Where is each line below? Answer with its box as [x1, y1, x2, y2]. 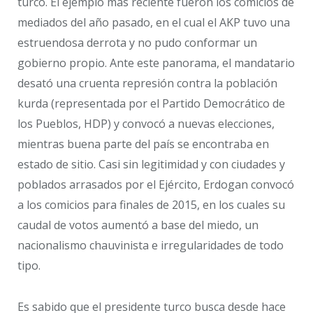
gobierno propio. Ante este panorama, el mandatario [17, 55, 295, 71]
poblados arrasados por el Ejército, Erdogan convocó [17, 177, 294, 193]
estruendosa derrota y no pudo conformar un [17, 35, 257, 51]
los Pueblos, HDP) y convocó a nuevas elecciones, [17, 116, 275, 132]
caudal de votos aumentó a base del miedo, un [17, 217, 259, 233]
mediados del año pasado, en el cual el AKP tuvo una [17, 15, 290, 31]
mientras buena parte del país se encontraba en [17, 136, 269, 152]
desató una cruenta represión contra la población [17, 75, 277, 92]
